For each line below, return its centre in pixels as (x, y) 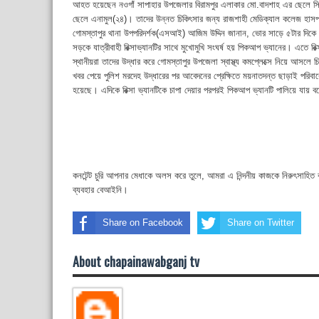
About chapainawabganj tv (136, 261)
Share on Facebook (143, 222)
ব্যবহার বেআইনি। (100, 189)
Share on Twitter (261, 222)
